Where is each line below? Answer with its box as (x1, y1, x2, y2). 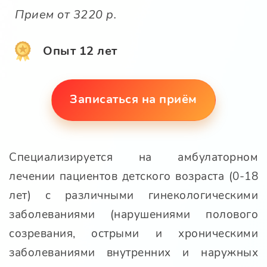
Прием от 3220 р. (15, 7, 117, 23)
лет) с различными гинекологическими (9, 188, 258, 204)
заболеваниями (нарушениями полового (9, 207, 258, 223)
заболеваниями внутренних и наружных (9, 245, 258, 261)
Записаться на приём (70, 91, 197, 108)
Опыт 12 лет (43, 43, 117, 60)
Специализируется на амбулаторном (9, 150, 258, 166)
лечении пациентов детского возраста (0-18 (9, 169, 258, 185)
